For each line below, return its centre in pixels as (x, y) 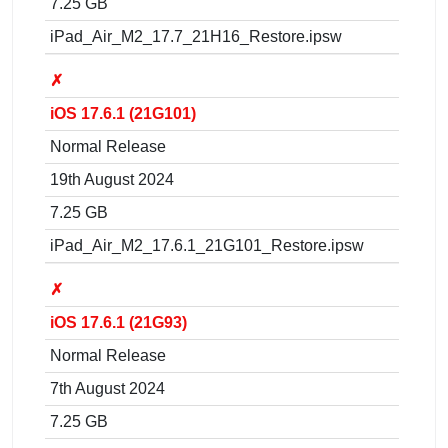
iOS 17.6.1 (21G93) (118, 322)
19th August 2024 (112, 179)
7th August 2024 (107, 388)
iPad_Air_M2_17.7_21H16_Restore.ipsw (196, 36)
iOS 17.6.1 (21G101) (123, 113)
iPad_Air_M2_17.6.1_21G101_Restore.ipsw (207, 245)
